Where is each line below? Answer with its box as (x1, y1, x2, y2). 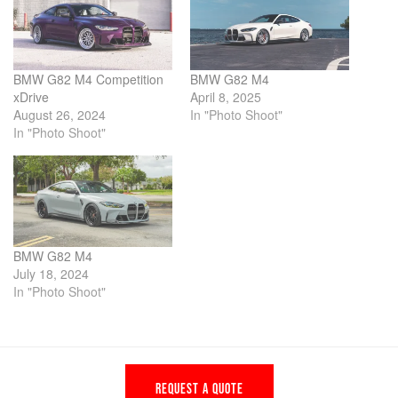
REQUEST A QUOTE (155, 379, 243, 396)
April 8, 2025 (190, 88, 261, 107)
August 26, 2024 (13, 106, 106, 124)
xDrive (13, 88, 49, 107)
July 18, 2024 (13, 264, 89, 283)
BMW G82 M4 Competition (13, 70, 163, 89)
